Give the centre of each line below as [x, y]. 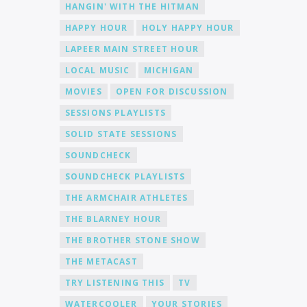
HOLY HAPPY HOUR [188, 27]
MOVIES [83, 91]
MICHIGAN [169, 70]
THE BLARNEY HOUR [113, 219]
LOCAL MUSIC [97, 70]
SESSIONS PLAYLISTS [115, 112]
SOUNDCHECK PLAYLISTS [125, 176]
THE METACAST [101, 261]
